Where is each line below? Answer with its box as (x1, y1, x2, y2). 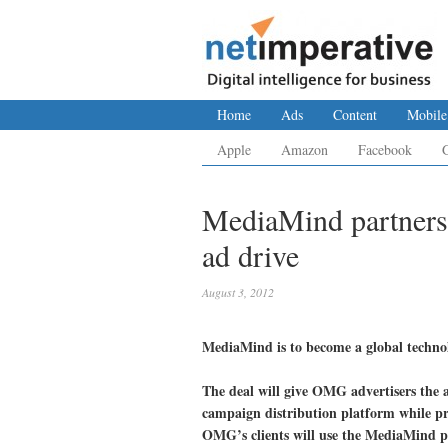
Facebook (358, 140, 412, 159)
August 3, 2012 (202, 284, 274, 300)
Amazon (281, 140, 328, 159)
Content (333, 105, 377, 124)
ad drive (202, 235, 299, 275)
